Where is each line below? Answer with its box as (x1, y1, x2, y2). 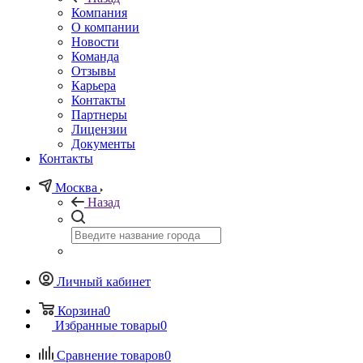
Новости (71, 34, 119, 49)
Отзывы (71, 63, 116, 78)
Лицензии (71, 122, 127, 136)
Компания (71, 5, 127, 19)
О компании (71, 19, 139, 34)
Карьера (71, 78, 116, 92)
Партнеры (71, 107, 127, 122)
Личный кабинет (57, 274, 151, 288)
